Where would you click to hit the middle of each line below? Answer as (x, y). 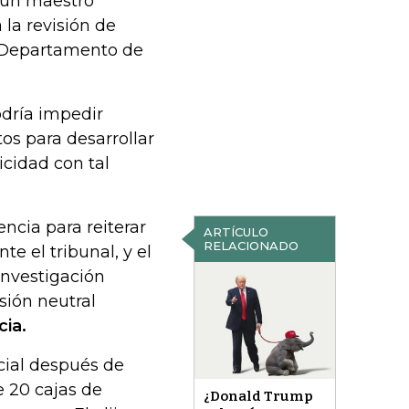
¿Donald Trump (258, 397)
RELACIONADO (251, 246)
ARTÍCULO (236, 232)
